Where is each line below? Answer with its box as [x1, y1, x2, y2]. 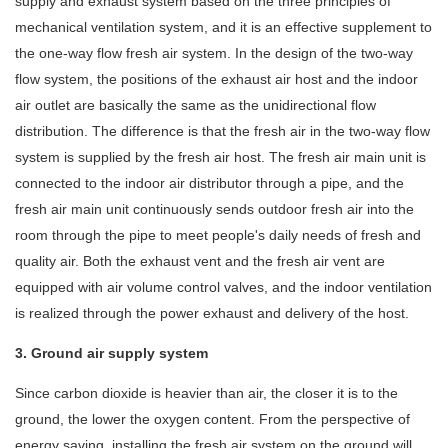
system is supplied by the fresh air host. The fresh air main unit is [15, 149, 426, 166]
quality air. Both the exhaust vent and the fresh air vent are [15, 253, 385, 270]
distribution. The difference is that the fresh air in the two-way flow [15, 123, 430, 140]
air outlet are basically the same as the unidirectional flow [15, 97, 376, 114]
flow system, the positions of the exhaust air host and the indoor [15, 71, 418, 88]
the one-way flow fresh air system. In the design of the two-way [15, 45, 413, 62]
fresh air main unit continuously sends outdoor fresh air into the [15, 201, 414, 218]
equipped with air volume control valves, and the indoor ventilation [15, 279, 432, 296]
